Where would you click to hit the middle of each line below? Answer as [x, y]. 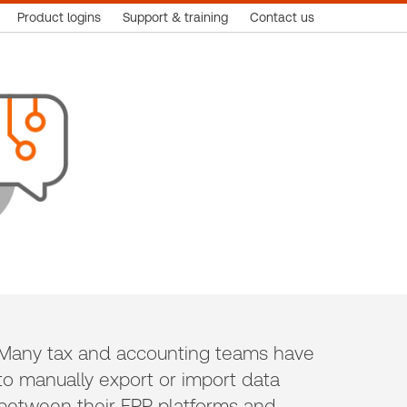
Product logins [59, 17]
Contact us [282, 17]
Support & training [175, 17]
